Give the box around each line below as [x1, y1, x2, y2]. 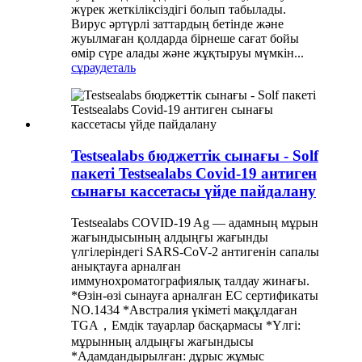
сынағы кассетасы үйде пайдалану [71, 183, 316, 200]
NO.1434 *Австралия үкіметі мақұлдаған [71, 302, 297, 317]
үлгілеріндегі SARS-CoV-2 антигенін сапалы [71, 244, 319, 259]
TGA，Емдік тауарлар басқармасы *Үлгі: [71, 318, 301, 332]
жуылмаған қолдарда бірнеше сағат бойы [71, 32, 299, 46]
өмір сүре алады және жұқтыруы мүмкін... [71, 46, 304, 61]
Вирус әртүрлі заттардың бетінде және [71, 17, 284, 32]
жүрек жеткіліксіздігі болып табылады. [71, 2, 286, 17]
